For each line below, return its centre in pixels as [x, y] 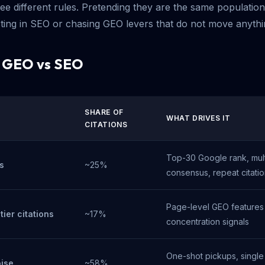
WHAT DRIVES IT [198, 118]
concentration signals [208, 222]
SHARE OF [104, 112]
